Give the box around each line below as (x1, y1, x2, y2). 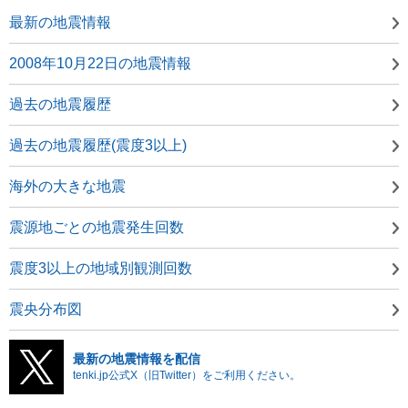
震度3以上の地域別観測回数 (9, 260, 192, 276)
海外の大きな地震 (9, 178, 126, 194)
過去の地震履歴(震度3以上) (9, 137, 187, 153)
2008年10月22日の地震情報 (9, 55, 191, 71)
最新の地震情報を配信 (73, 351, 200, 366)
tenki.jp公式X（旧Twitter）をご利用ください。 (73, 368, 301, 382)
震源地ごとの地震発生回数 (9, 219, 184, 235)
